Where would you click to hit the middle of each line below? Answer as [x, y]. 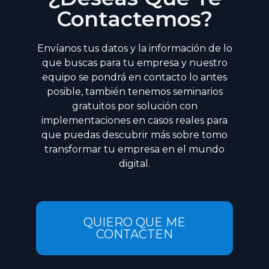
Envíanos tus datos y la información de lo [134, 49]
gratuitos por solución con [134, 106]
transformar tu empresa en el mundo [134, 150]
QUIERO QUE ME [134, 222]
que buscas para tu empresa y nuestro [134, 63]
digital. [134, 164]
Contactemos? [134, 19]
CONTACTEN [134, 234]
